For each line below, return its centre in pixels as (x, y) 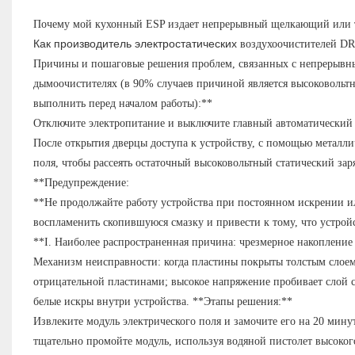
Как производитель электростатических (136, 44)
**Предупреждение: (81, 183)
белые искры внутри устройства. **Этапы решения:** (162, 302)
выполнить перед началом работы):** (122, 104)
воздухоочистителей (288, 44)
